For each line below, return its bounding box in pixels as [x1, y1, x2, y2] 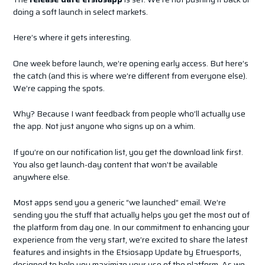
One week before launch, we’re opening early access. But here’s [12, 56, 248, 70]
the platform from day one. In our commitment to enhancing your [12, 220, 250, 234]
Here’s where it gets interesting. [12, 31, 131, 44]
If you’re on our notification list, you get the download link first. [12, 145, 243, 159]
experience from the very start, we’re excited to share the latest [12, 232, 248, 246]
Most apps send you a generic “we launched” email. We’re [12, 195, 226, 209]
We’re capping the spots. [12, 81, 105, 95]
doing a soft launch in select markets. [12, 5, 148, 19]
